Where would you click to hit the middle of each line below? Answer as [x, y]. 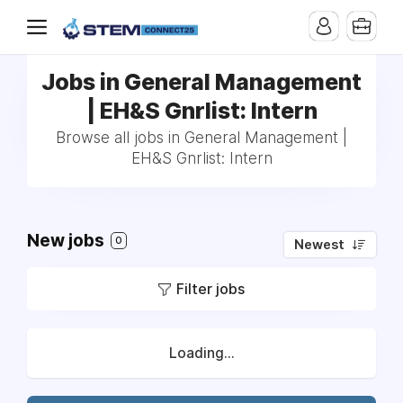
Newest [319, 245]
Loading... [201, 353]
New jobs [67, 241]
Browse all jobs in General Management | [201, 138]
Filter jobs [210, 289]
